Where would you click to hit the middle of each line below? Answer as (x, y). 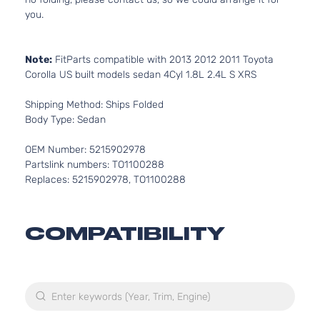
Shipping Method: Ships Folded (94, 105)
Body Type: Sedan (65, 120)
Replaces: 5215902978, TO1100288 (105, 180)
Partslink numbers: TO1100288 (95, 165)
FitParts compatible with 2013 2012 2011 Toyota (163, 60)
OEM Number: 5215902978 (85, 150)
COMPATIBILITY (125, 234)
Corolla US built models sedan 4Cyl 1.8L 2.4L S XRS (141, 75)
